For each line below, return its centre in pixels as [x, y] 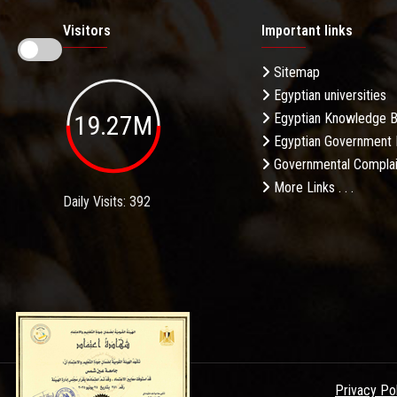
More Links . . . [312, 187]
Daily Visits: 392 [107, 201]
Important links [307, 31]
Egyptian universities [328, 95]
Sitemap [295, 72]
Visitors [87, 31]
